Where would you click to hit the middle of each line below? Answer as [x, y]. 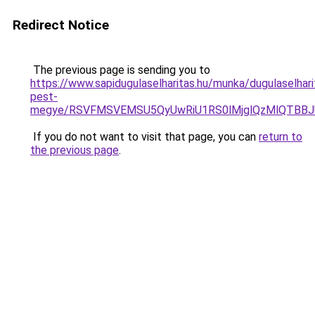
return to [281, 137]
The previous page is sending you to [120, 70]
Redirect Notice [61, 25]
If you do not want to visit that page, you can [144, 137]
